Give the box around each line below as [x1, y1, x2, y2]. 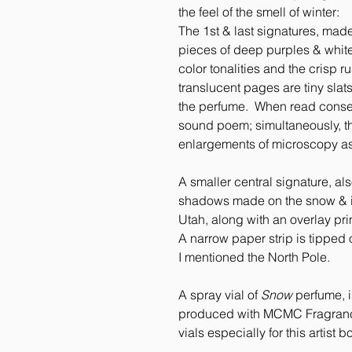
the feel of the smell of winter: [178, 4, 343, 20]
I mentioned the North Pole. [178, 249, 336, 265]
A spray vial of [178, 287, 261, 302]
